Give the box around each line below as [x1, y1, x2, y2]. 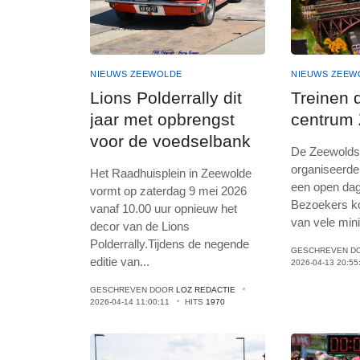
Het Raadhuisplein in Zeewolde [90, 166, 252, 180]
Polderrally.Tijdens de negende [90, 236, 249, 251]
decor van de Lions [90, 219, 190, 233]
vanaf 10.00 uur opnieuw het [90, 201, 237, 215]
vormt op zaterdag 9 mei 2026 [90, 183, 247, 198]
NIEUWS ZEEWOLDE [90, 68, 182, 79]
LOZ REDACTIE [176, 284, 235, 294]
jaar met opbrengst [90, 109, 235, 129]
